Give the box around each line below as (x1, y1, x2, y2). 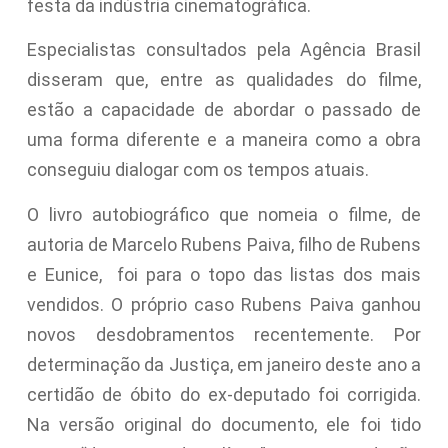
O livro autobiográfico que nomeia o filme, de (26, 203, 422, 225)
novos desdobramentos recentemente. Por (26, 323, 422, 345)
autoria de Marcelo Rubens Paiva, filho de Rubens (26, 233, 422, 255)
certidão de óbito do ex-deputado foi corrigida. (26, 383, 422, 405)
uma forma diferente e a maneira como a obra (26, 129, 422, 151)
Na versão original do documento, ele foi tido (26, 413, 422, 435)
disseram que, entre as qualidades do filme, (26, 69, 422, 91)
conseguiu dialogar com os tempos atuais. (26, 159, 369, 181)
